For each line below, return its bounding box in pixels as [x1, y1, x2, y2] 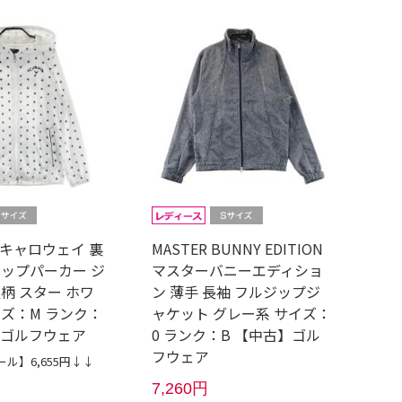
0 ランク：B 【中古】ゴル [152, 324, 321, 346]
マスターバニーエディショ [152, 259, 324, 282]
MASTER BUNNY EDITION [152, 238, 324, 260]
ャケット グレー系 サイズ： [152, 302, 332, 325]
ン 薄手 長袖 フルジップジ [152, 281, 321, 303]
